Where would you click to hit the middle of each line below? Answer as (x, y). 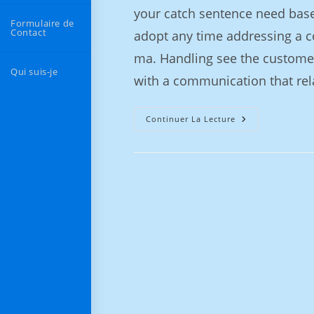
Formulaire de (42, 23)
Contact (29, 32)
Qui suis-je (34, 71)
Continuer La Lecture (190, 119)
